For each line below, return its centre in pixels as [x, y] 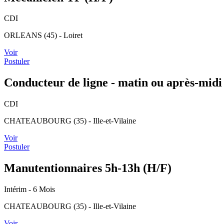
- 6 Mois [42, 189]
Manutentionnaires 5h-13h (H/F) [88, 168]
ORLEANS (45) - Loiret [43, 35]
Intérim [16, 189]
